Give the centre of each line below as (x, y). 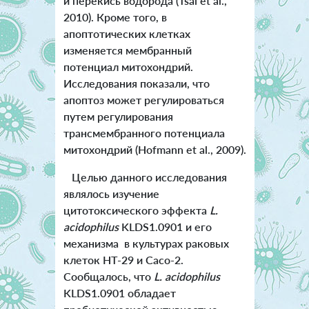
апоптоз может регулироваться (143, 99)
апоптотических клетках (127, 33)
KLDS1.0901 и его (165, 226)
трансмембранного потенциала (144, 132)
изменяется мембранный (127, 50)
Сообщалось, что (108, 276)
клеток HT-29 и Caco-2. (123, 259)
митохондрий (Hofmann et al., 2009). (154, 149)
